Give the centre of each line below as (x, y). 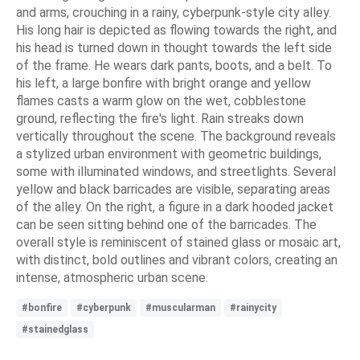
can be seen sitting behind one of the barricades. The (166, 224)
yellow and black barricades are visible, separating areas (173, 189)
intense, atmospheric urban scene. (112, 277)
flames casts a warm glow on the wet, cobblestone (161, 100)
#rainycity (253, 307)
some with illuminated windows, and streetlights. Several (176, 171)
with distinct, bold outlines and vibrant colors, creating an (177, 260)
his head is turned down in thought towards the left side (174, 47)
